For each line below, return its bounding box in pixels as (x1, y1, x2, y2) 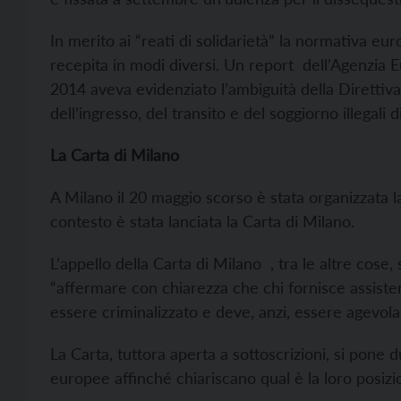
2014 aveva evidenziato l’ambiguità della (50, 79, 338, 99)
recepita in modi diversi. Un (50, 55, 249, 75)
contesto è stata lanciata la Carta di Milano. (50, 211, 354, 232)
